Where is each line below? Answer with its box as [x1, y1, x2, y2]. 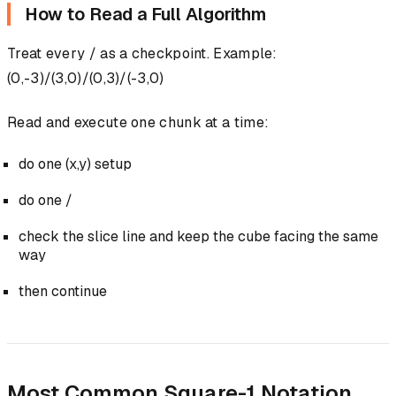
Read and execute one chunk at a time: [7, 113, 270, 133]
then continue [18, 282, 107, 301]
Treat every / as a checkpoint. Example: [7, 44, 278, 64]
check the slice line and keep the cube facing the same [18, 227, 378, 247]
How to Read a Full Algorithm [25, 3, 266, 27]
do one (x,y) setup [18, 155, 132, 174]
